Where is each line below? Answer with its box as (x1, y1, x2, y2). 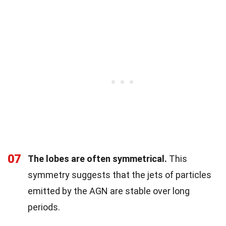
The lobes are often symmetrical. (28, 153, 167, 164)
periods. (28, 201, 60, 212)
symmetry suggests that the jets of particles (28, 169, 211, 180)
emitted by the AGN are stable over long (28, 185, 190, 196)
